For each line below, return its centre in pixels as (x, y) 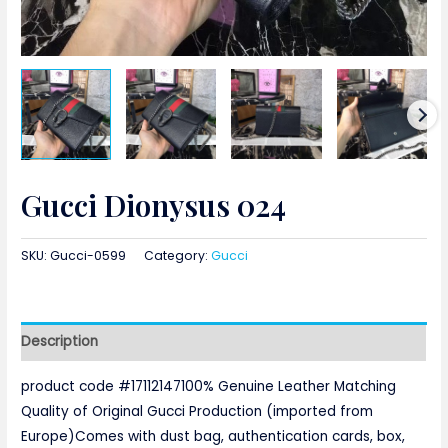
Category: (178, 256)
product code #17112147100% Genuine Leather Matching (209, 387)
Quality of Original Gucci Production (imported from (197, 412)
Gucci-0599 (88, 256)
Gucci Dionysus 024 (154, 205)
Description (60, 341)
